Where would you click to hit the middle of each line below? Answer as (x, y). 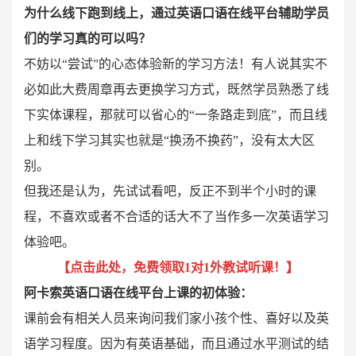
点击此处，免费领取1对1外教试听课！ (178, 267)
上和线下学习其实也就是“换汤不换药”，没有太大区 (169, 140)
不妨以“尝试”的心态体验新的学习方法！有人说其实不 (176, 64)
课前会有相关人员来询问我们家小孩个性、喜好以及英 (176, 318)
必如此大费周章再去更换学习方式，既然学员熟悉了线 (176, 89)
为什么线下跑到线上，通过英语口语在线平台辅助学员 (176, 13)
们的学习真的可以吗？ (87, 39)
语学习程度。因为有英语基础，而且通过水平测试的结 (176, 344)
